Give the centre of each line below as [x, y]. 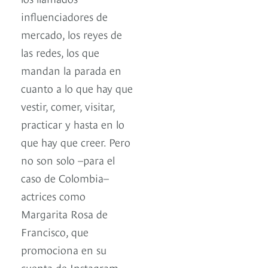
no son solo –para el [68, 160]
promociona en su [64, 249]
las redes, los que [60, 52]
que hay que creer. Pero [76, 142]
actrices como [53, 196]
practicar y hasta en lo [73, 124]
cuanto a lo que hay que [77, 88]
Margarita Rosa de [64, 214]
